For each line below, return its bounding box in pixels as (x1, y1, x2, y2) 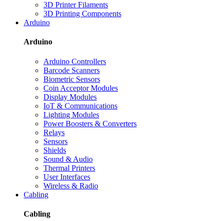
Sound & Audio (43, 154, 93, 163)
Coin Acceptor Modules (43, 83, 118, 92)
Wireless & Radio (43, 181, 98, 190)
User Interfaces (43, 172, 90, 181)
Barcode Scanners (43, 66, 100, 74)
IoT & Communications (43, 101, 117, 110)
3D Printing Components (43, 9, 121, 18)
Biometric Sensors (43, 74, 100, 83)
